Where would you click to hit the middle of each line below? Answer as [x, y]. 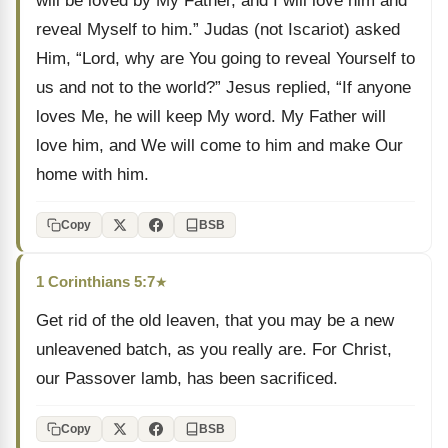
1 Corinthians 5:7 [95, 281]
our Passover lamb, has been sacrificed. [187, 378]
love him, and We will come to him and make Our [219, 145]
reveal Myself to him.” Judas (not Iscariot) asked [218, 29]
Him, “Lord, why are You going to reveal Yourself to [225, 58]
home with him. [92, 174]
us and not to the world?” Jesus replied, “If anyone [223, 87]
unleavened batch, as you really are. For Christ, [214, 349]
